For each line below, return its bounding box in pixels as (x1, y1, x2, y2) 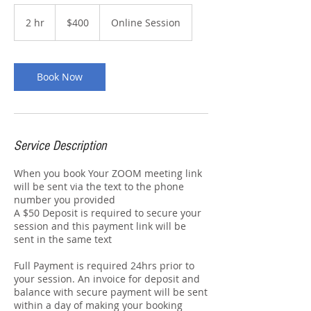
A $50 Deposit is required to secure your (14, 206, 201, 219)
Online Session (111, 16, 180, 29)
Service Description (14, 138, 106, 153)
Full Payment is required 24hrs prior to (14, 259, 194, 272)
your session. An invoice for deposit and (14, 272, 200, 285)
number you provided (14, 193, 115, 206)
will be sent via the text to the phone (14, 180, 184, 193)
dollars (56, 20, 76, 28)
